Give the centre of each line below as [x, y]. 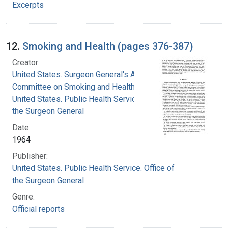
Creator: [26, 62]
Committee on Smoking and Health [74, 87]
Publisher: [30, 156]
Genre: [23, 196]
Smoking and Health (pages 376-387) [108, 46]
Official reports [38, 209]
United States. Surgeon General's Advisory [87, 74]
